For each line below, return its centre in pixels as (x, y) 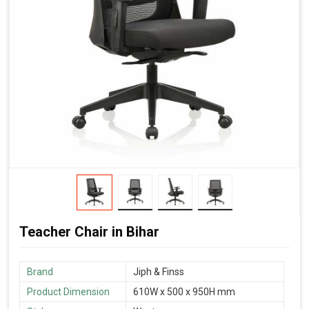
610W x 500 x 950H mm (184, 291)
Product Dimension (68, 291)
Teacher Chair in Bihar (89, 231)
